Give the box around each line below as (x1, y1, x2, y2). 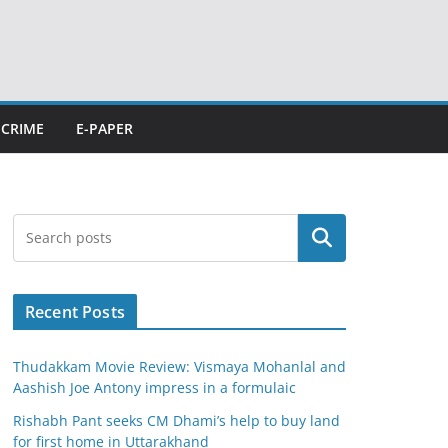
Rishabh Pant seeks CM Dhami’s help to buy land (13, 411, 340, 430)
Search (296, 227, 348, 249)
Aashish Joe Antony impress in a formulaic (13, 378, 300, 397)
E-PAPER (76, 119, 133, 138)
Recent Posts (25, 301, 125, 323)
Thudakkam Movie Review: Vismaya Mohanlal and (13, 357, 346, 376)
